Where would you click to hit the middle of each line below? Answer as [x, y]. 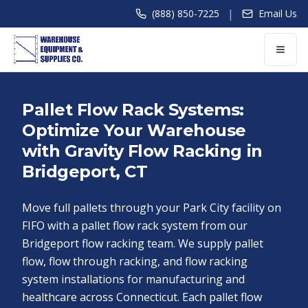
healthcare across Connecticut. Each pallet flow [142, 297]
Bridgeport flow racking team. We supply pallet [143, 243]
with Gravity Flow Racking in [142, 151]
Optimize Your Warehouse [134, 130]
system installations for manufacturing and [133, 279]
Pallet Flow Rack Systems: [133, 110]
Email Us [278, 13]
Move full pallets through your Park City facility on [152, 208]
